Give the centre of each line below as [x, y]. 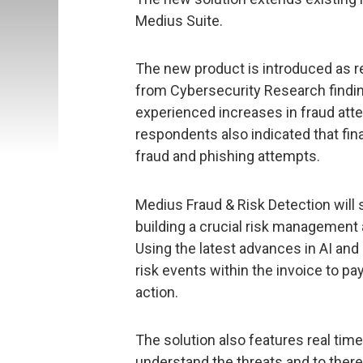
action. [157, 292]
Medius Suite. [179, 20]
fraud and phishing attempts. [228, 156]
